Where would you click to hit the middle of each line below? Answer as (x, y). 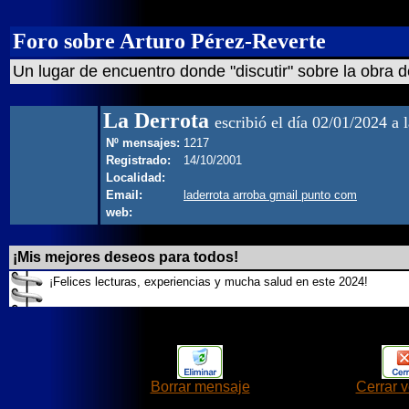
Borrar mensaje (200, 387)
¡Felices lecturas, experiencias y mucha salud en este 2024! (209, 282)
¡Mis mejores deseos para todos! (126, 257)
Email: (124, 195)
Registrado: (138, 160)
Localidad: (136, 178)
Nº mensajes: (143, 143)
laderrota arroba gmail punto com (270, 195)
